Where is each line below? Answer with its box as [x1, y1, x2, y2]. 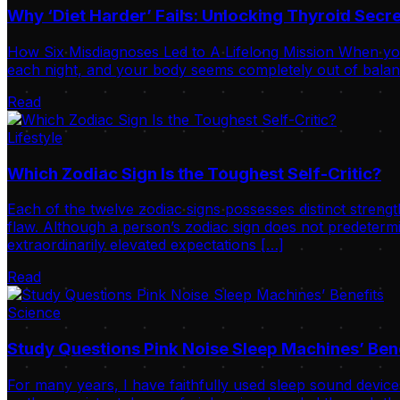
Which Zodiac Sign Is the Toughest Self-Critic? [7, 162, 381, 184]
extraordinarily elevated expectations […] [7, 236, 284, 254]
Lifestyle [7, 128, 62, 146]
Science [7, 304, 61, 322]
